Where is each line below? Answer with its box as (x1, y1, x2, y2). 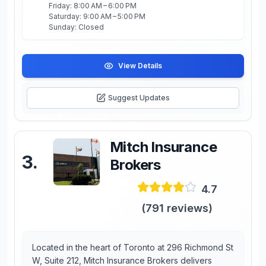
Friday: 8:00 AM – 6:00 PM (49, 1, 137, 10)
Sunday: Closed (49, 23, 104, 31)
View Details (118, 61, 162, 70)
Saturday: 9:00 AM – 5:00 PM (49, 12, 145, 21)
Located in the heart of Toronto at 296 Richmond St (32, 242, 233, 252)
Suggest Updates (108, 93, 170, 102)
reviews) (164, 202, 213, 214)
